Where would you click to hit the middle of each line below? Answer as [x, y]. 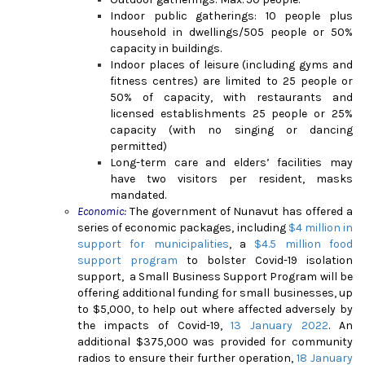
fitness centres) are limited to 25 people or [231, 81]
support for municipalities [153, 244]
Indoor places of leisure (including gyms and [231, 64]
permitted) [139, 146]
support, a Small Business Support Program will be [215, 276]
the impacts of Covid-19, [154, 325]
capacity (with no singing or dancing [231, 130]
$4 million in [321, 227]
